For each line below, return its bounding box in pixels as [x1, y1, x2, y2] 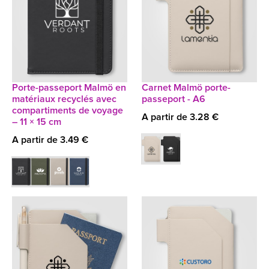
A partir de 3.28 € [142, 112, 219, 122]
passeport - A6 [142, 94, 205, 104]
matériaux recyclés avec [12, 94, 116, 104]
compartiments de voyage [12, 106, 123, 115]
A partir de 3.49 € [12, 135, 88, 145]
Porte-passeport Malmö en [12, 83, 126, 92]
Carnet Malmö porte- [142, 83, 231, 92]
